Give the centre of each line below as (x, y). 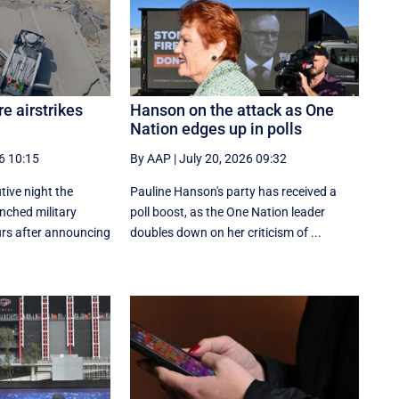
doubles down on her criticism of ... (226, 233)
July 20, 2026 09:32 (233, 159)
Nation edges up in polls (216, 129)
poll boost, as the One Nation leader (228, 212)
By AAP (151, 159)
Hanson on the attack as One (232, 110)
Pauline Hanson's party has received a (234, 192)
